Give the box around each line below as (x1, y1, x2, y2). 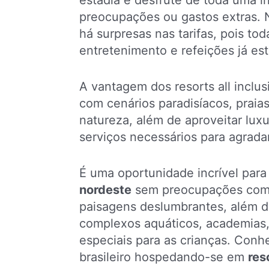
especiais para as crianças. (79, 233, 234, 248)
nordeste (79, 183, 131, 198)
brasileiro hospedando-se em (79, 250, 248, 265)
